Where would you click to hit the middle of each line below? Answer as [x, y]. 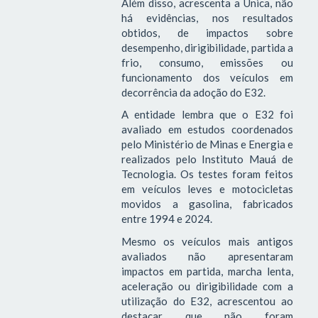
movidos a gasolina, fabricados [207, 204]
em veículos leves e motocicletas [207, 189]
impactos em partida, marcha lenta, [207, 271]
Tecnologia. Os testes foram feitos [207, 174]
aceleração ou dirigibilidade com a [207, 286]
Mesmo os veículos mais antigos [207, 241]
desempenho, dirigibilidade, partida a [207, 47]
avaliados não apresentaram [207, 256]
